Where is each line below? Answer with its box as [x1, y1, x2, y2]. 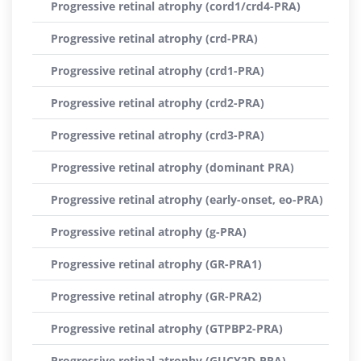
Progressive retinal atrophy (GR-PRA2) [51, 288, 262, 304]
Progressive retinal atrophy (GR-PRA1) [51, 256, 262, 272]
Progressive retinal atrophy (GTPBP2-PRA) [51, 321, 283, 336]
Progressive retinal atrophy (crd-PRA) [51, 31, 258, 46]
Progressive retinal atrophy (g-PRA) [51, 224, 247, 239]
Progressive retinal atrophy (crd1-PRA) [51, 63, 264, 78]
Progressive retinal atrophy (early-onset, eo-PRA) [51, 192, 323, 207]
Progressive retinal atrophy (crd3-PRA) [51, 127, 264, 143]
